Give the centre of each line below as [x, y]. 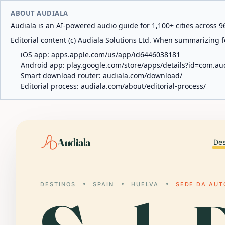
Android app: [44, 65]
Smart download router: [62, 76]
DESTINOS [58, 184]
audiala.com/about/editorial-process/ [143, 86]
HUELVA [145, 184]
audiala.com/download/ [143, 76]
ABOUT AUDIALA [39, 13]
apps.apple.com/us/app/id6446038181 [116, 54]
